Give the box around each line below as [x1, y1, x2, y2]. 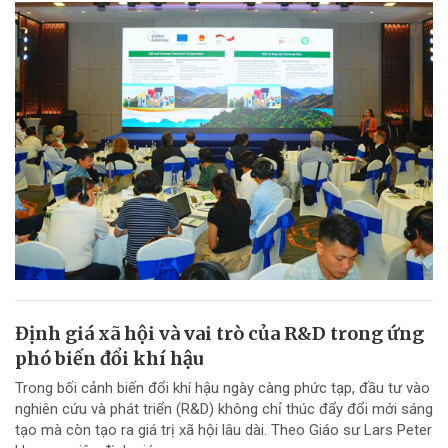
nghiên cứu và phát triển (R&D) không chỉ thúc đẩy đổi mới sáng [15, 400, 433, 419]
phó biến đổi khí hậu [15, 347, 203, 371]
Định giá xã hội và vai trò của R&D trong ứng [15, 322, 424, 346]
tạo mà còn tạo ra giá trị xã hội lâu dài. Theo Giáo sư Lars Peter [15, 421, 432, 440]
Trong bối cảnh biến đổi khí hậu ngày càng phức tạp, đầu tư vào [15, 379, 430, 398]
